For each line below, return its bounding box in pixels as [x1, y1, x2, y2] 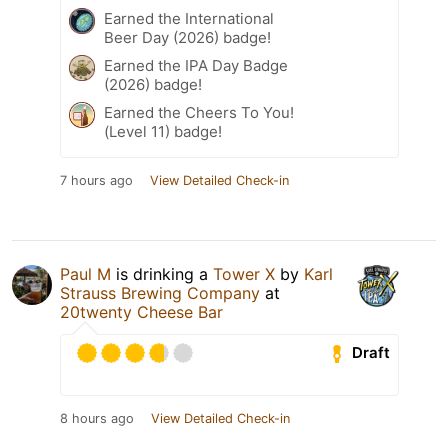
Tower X [213, 263, 275, 284]
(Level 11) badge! [104, 121, 222, 141]
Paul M [60, 263, 111, 284]
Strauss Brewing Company [60, 282, 260, 303]
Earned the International [104, 8, 274, 28]
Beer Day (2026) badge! [104, 27, 271, 47]
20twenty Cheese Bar [60, 301, 223, 322]
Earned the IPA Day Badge [104, 55, 288, 75]
